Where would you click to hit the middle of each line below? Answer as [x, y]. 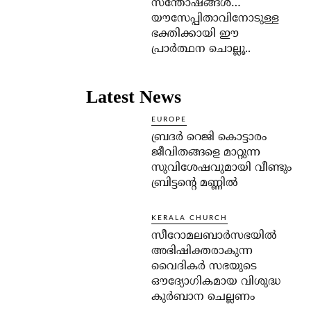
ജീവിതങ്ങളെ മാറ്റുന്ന [206, 153]
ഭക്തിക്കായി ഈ [195, 34]
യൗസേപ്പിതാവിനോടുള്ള [215, 19]
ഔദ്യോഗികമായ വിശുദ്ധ [216, 282]
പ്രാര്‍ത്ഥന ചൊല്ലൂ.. [201, 50]
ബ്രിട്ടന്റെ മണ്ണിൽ [195, 184]
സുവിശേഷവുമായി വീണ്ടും [221, 168]
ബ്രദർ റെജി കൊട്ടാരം [209, 138]
